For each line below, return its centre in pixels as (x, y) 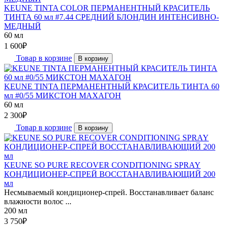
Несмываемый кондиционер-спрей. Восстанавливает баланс (109, 192)
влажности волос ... (38, 201)
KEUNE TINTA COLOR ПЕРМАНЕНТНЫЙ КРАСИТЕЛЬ (107, 8)
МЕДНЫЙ (23, 26)
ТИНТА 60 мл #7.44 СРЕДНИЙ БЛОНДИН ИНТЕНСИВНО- (111, 17)
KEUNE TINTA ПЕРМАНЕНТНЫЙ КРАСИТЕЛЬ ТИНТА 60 (112, 86)
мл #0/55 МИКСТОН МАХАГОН (63, 95)
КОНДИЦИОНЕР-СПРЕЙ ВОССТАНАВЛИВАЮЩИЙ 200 (110, 174)
